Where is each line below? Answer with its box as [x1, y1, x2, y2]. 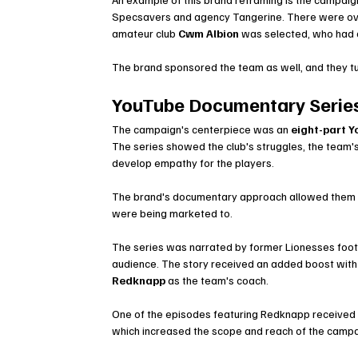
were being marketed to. [112, 206, 233, 221]
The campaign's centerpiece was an [112, 122, 292, 137]
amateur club [112, 26, 179, 41]
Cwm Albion [178, 26, 240, 41]
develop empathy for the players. [112, 156, 275, 170]
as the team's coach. [165, 273, 269, 288]
